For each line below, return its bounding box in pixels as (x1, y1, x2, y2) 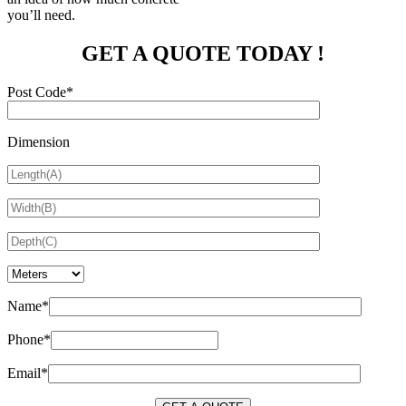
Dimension (7, 133, 70, 150)
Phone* (7, 331, 51, 347)
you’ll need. (7, 7, 75, 23)
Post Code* (7, 83, 73, 100)
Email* (7, 364, 48, 381)
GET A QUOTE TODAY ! (82, 41, 324, 65)
